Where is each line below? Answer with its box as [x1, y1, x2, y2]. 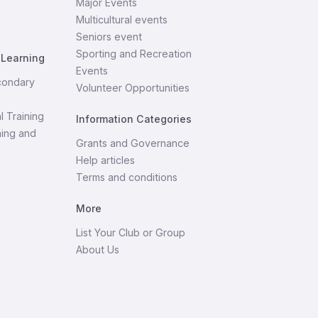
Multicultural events [76, 13, 168, 26]
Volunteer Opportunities [76, 82, 190, 94]
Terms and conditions [76, 171, 178, 183]
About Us [76, 243, 120, 256]
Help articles [76, 154, 136, 166]
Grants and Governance [76, 137, 190, 149]
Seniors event [76, 31, 143, 43]
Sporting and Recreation [76, 48, 192, 60]
